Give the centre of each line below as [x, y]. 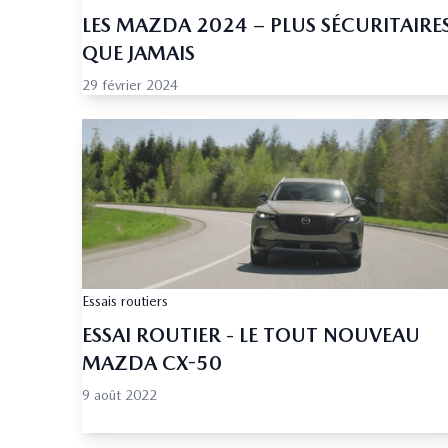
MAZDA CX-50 [152, 363]
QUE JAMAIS [138, 53]
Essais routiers [125, 301]
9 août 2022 [119, 395]
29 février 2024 [130, 85]
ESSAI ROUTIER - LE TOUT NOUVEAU [251, 335]
